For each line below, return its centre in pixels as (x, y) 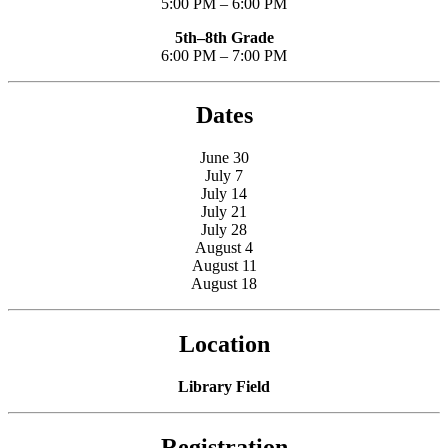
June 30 (224, 158)
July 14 (224, 194)
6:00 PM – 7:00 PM (224, 55)
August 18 (224, 284)
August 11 (224, 266)
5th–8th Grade (224, 37)
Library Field (224, 387)
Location (224, 344)
